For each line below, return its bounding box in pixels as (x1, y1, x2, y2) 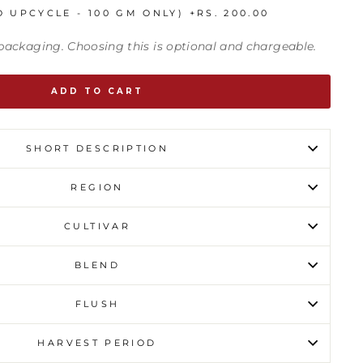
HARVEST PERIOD (37, 336, 157, 348)
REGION (70, 181, 124, 193)
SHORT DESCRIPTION (25, 142, 169, 154)
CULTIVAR (64, 220, 130, 232)
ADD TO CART (51, 85, 143, 96)
